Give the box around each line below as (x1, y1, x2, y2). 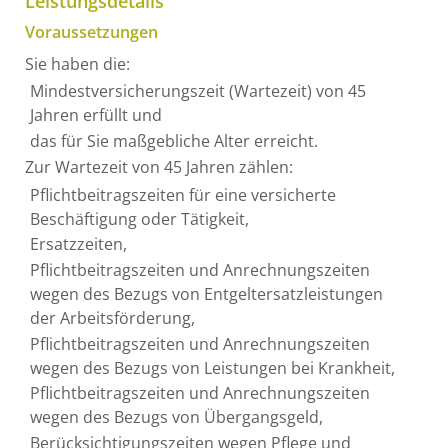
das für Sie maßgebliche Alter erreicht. (29, 129, 318, 152)
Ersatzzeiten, (29, 233, 127, 256)
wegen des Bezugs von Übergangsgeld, (29, 406, 323, 429)
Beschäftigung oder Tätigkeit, (29, 207, 249, 230)
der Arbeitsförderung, (29, 307, 195, 330)
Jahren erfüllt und (29, 104, 162, 127)
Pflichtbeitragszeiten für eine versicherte (29, 183, 336, 206)
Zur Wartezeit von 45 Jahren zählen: (25, 156, 293, 179)
